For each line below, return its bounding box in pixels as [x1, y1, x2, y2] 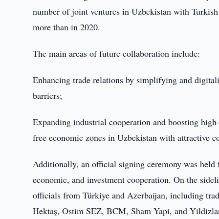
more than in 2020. [33, 21, 101, 33]
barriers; [33, 89, 63, 101]
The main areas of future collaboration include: [33, 47, 200, 59]
